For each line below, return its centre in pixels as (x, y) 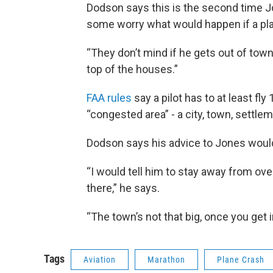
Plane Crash (241, 259)
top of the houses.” (132, 69)
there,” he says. (123, 188)
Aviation (100, 259)
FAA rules (109, 97)
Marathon (166, 259)
